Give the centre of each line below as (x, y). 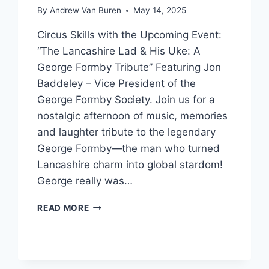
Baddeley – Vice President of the (117, 84)
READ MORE (63, 208)
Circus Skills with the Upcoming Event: (130, 35)
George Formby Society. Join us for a (126, 100)
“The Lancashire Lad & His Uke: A (119, 51)
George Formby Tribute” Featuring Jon (129, 68)
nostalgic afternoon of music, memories (133, 116)
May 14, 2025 (159, 11)
